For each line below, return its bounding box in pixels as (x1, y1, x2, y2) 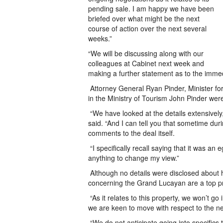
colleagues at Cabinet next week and (88, 58, 204, 68)
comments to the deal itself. (88, 128, 175, 138)
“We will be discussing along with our (88, 48, 204, 58)
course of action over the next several (88, 23, 207, 33)
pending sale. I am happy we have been (88, 3, 214, 13)
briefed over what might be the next (88, 13, 200, 23)
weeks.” (88, 33, 112, 43)
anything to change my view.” (88, 153, 179, 163)
